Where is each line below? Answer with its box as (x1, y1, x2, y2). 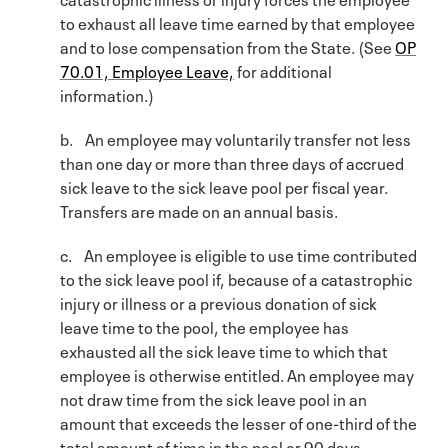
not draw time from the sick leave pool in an (60, 385, 367, 410)
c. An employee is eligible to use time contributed (60, 241, 417, 266)
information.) (60, 81, 154, 106)
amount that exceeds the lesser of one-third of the (60, 409, 417, 434)
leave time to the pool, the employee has (60, 313, 349, 338)
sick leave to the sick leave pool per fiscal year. (60, 173, 388, 198)
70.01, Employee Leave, (60, 57, 234, 82)
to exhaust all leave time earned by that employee (60, 9, 415, 34)
